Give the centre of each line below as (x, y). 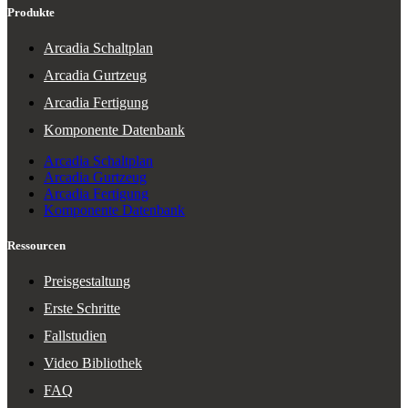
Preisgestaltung (87, 281)
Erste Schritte (82, 309)
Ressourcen (36, 245)
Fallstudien (75, 336)
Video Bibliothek (93, 363)
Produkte (31, 12)
